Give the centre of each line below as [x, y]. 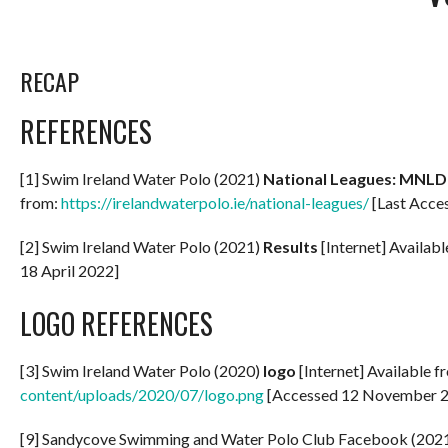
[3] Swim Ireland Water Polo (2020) [141, 370]
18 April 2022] [69, 270]
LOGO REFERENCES [116, 323]
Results [290, 246]
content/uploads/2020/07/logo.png [142, 394]
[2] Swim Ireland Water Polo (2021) [141, 246]
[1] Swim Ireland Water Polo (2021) [141, 178]
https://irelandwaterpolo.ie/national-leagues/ [215, 202]
